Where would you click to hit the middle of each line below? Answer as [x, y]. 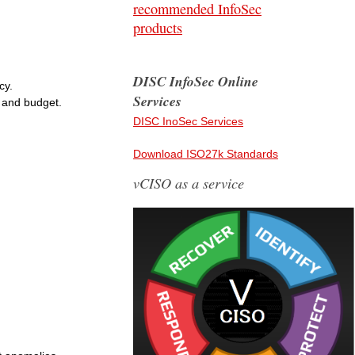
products [158, 28]
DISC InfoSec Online [196, 82]
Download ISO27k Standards [206, 154]
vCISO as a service [189, 183]
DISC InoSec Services [188, 122]
